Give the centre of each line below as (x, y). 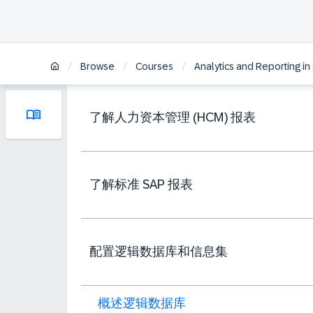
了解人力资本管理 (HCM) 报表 (173, 117)
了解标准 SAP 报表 (141, 184)
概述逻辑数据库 (142, 303)
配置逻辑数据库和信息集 (159, 252)
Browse (97, 67)
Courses (154, 67)
